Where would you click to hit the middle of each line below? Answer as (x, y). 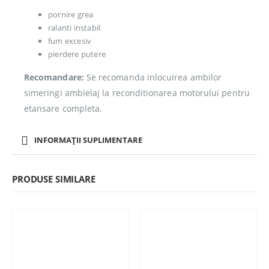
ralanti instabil (74, 27)
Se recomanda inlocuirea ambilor (153, 77)
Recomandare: (54, 77)
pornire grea (71, 14)
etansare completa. (63, 108)
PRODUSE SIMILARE (54, 179)
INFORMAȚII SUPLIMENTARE (88, 140)
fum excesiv (70, 41)
